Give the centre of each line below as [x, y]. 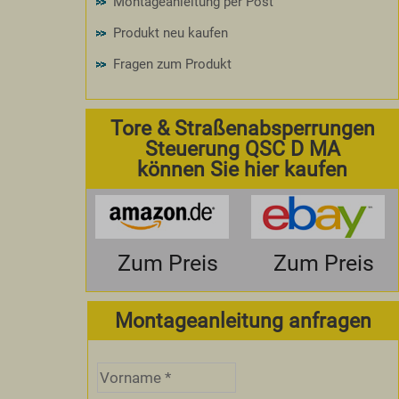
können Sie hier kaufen [242, 170]
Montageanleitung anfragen [243, 321]
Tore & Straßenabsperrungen [242, 129]
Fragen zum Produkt [172, 64]
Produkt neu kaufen [171, 33]
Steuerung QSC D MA [242, 149]
